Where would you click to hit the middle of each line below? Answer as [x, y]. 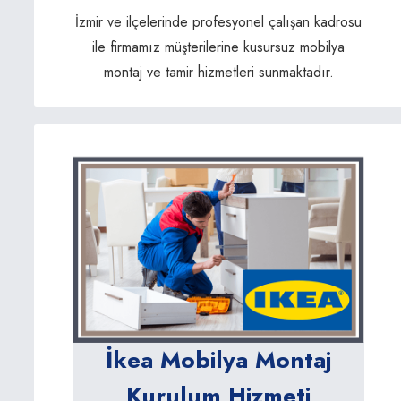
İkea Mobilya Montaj [219, 359]
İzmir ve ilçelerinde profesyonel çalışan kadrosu [219, 21]
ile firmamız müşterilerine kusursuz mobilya [219, 47]
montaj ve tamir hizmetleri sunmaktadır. [218, 72]
